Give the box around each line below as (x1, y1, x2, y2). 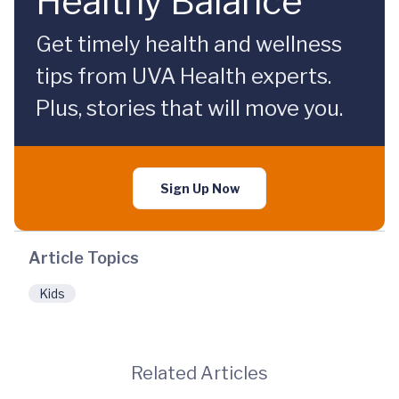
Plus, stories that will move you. (36, 95, 343, 121)
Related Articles (131, 362, 268, 384)
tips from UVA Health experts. (36, 63, 331, 89)
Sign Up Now (159, 181, 240, 196)
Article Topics (28, 248, 139, 267)
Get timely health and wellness (36, 31, 342, 57)
